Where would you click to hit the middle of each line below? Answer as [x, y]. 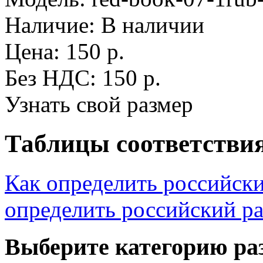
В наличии [150, 25]
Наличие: [50, 25]
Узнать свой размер [99, 104]
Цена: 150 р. [65, 51]
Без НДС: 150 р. [83, 77]
